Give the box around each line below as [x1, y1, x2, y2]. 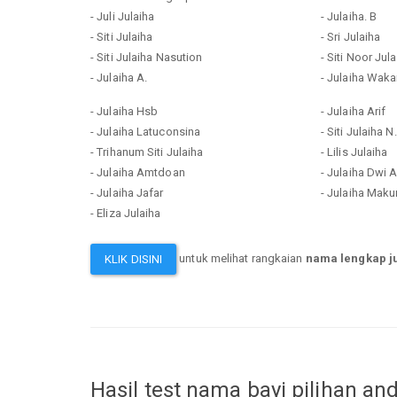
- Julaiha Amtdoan [90, 165, 185, 179]
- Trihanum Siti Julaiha [90, 144, 204, 159]
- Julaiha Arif [320, 104, 386, 118]
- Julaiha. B [320, 9, 378, 23]
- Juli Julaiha [90, 9, 155, 23]
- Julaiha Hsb [90, 104, 159, 118]
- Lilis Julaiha [320, 144, 388, 159]
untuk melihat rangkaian [176, 251, 306, 265]
